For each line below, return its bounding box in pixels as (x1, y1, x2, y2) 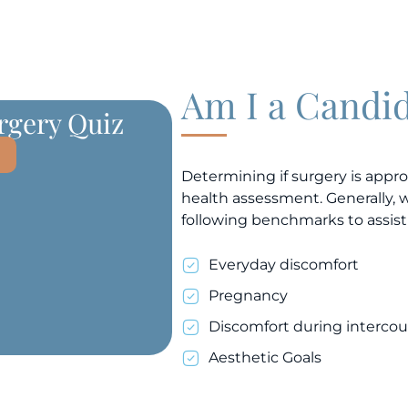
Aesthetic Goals (209, 349, 321, 367)
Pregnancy (209, 287, 288, 305)
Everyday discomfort (209, 256, 359, 274)
